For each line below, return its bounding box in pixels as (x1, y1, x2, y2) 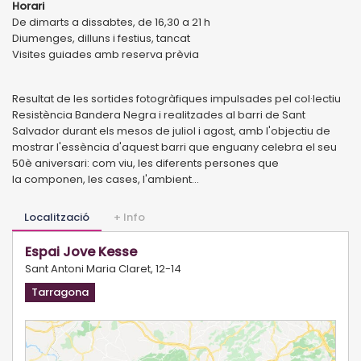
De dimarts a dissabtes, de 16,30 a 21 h (12, 14, 210, 30)
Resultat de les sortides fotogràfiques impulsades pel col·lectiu (12, 90, 341, 106)
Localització (24, 209, 89, 225)
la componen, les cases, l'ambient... (12, 171, 199, 187)
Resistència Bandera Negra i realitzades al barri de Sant (12, 106, 305, 122)
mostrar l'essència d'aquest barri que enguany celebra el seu (12, 139, 337, 155)
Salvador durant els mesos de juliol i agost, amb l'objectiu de (12, 122, 330, 139)
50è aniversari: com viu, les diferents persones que (12, 155, 279, 171)
